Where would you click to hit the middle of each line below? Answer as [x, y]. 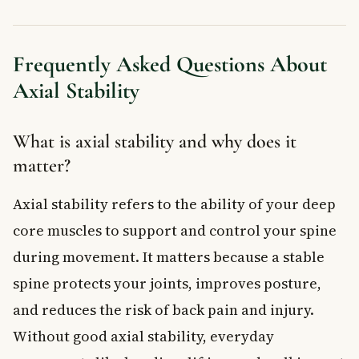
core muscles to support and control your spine [175, 230]
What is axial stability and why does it [155, 141]
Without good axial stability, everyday [143, 336]
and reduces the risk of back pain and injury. [163, 309]
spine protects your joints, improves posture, [167, 283]
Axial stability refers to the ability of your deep [174, 204]
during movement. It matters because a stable [169, 256]
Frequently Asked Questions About [170, 64]
